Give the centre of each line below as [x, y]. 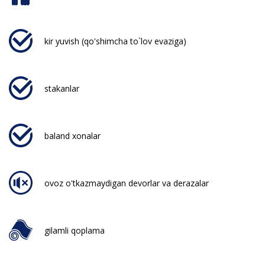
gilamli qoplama [75, 230]
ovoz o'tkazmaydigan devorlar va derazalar [127, 183]
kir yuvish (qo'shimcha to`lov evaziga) [115, 41]
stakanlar [62, 88]
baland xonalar [72, 135]
